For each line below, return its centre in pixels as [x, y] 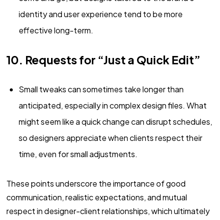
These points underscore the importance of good [96, 184]
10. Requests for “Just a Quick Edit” [103, 60]
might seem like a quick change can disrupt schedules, [115, 122]
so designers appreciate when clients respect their [110, 138]
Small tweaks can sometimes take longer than [101, 89]
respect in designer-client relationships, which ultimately [108, 211]
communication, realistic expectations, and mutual [96, 197]
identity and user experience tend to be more [100, 14]
